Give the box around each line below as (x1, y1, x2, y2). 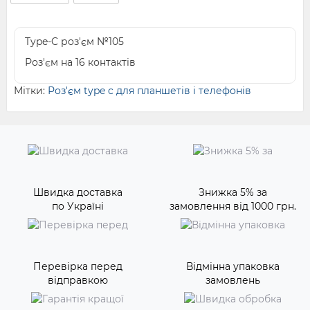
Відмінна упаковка (185, 260, 280, 273)
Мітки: (14, 84, 48, 98)
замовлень (205, 274, 260, 287)
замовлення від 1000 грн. (169, 200, 296, 213)
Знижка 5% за (198, 186, 267, 199)
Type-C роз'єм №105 (25, 35, 124, 48)
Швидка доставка (33, 186, 122, 199)
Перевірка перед (33, 260, 122, 273)
